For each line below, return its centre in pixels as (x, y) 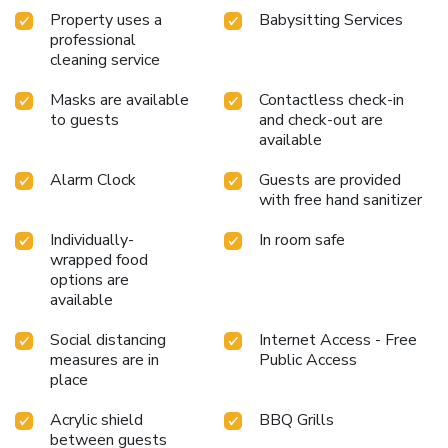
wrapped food (99, 259)
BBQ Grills (296, 419)
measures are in (104, 359)
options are (89, 279)
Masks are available (119, 99)
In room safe (302, 239)
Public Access (308, 359)
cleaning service (105, 59)
